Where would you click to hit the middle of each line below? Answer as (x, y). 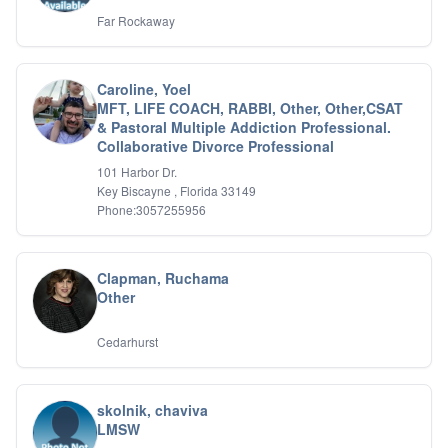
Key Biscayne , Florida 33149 (176, 190)
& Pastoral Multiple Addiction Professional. (244, 127)
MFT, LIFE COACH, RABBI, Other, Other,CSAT (250, 108)
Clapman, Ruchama (163, 278)
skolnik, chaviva (152, 410)
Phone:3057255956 (151, 209)
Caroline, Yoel (144, 89)
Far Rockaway (136, 20)
